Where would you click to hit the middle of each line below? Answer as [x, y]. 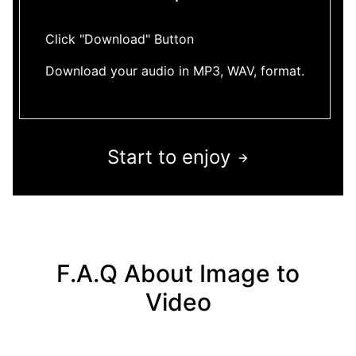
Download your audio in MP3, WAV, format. [175, 70]
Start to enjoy [168, 157]
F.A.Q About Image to [178, 273]
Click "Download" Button [120, 39]
